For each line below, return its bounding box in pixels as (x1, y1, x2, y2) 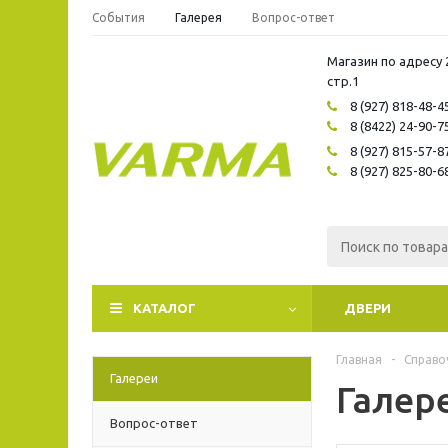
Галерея (175, 11, 222, 24)
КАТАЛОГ (133, 301, 196, 315)
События (92, 11, 145, 24)
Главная (336, 353, 382, 366)
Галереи (110, 371, 158, 385)
